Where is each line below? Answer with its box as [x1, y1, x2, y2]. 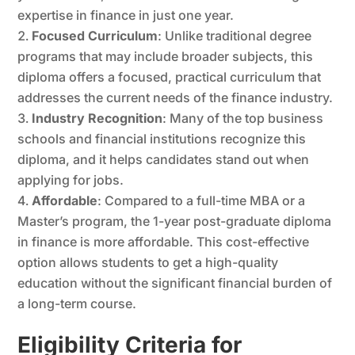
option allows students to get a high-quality [17, 254, 279, 270]
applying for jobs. [17, 171, 128, 188]
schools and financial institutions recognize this [17, 130, 307, 147]
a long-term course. [17, 295, 137, 311]
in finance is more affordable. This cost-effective [17, 233, 310, 250]
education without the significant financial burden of [17, 274, 333, 291]
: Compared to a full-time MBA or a [97, 192, 306, 208]
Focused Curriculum [32, 27, 158, 44]
